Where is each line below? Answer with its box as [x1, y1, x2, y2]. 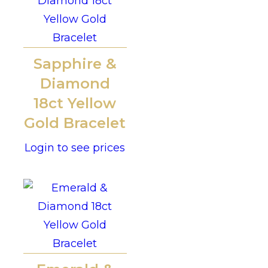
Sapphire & [33, 55, 117, 73]
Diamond [39, 75, 110, 93]
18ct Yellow [33, 95, 117, 112]
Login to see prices [25, 141, 126, 155]
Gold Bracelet [24, 114, 126, 132]
